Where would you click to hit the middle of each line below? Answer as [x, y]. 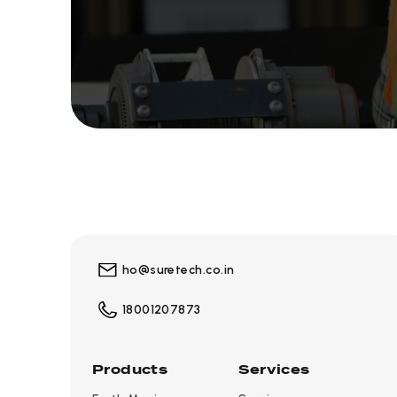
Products [130, 370]
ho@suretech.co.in [178, 269]
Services [274, 370]
